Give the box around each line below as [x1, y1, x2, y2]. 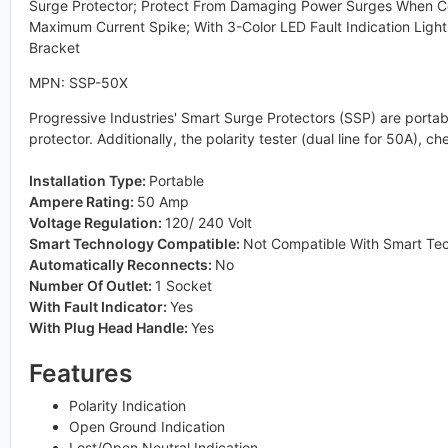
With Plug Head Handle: [28, 319, 191, 336]
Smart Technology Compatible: [28, 235, 243, 252]
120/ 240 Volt [164, 214, 252, 231]
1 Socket [154, 277, 212, 294]
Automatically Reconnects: [28, 256, 215, 273]
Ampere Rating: [28, 193, 137, 210]
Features [28, 358, 132, 388]
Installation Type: [28, 172, 149, 189]
